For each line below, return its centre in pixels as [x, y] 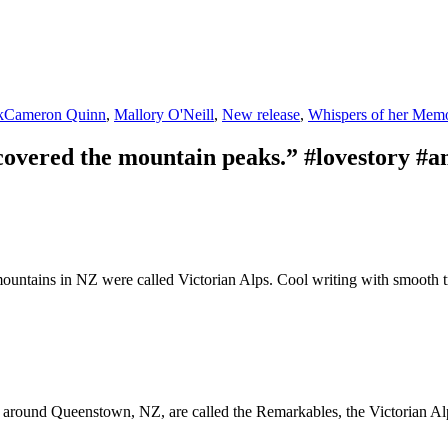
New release [261, 114]
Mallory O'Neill [164, 114]
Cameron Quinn [55, 114]
